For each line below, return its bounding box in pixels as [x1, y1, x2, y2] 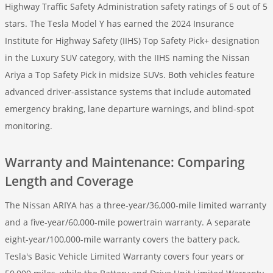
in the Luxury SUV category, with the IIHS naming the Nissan [5, 52, 250, 63]
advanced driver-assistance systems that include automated [5, 86, 251, 97]
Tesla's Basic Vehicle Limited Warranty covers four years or [5, 250, 244, 262]
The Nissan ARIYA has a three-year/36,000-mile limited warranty [5, 199, 266, 211]
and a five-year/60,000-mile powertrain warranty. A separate [5, 216, 250, 228]
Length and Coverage [5, 172, 133, 190]
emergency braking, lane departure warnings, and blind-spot [5, 103, 254, 115]
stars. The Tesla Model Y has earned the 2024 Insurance [5, 18, 234, 29]
